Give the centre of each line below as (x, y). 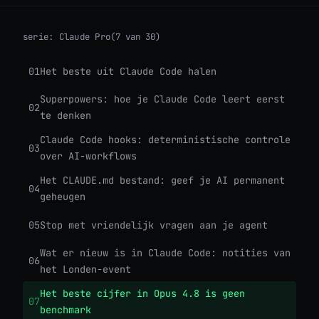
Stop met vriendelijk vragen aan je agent (154, 225)
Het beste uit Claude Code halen (128, 71)
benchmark (66, 309)
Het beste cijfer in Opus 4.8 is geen (142, 293)
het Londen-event (85, 269)
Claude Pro (85, 37)
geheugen (63, 197)
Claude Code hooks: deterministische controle (165, 140)
